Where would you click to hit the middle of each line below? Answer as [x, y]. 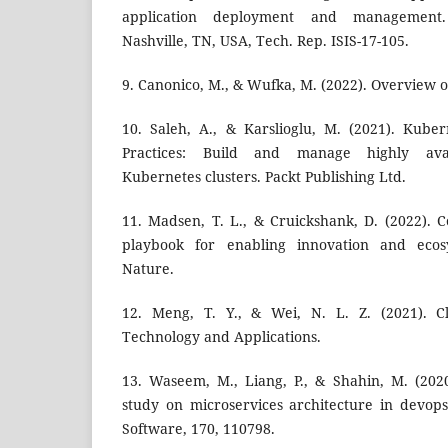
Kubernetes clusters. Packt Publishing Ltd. [264, 177]
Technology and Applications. [221, 337]
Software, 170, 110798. [198, 429]
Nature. [148, 269]
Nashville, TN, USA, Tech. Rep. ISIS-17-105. [265, 41]
